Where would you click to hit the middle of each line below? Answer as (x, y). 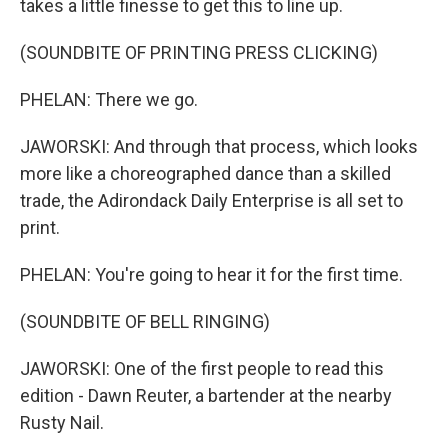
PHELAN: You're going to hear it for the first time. (211, 274)
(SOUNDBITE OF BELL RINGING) (145, 321)
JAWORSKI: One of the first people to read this (202, 368)
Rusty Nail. (62, 422)
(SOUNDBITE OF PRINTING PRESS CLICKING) (199, 52)
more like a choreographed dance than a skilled (205, 173)
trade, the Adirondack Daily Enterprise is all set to (211, 200)
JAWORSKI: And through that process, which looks (219, 146)
